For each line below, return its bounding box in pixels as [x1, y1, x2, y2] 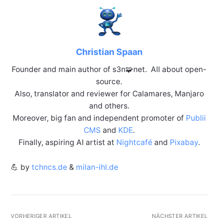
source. [96, 77, 122, 87]
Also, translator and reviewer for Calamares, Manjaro [14, 89, 204, 99]
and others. [89, 101, 129, 111]
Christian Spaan [75, 47, 143, 57]
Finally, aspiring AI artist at [18, 138, 116, 147]
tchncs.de [31, 163, 67, 172]
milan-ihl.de [75, 163, 118, 172]
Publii [185, 113, 206, 123]
